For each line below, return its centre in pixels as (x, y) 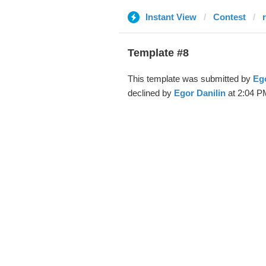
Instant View (171, 17)
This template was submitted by (190, 79)
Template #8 (158, 53)
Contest (229, 17)
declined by (151, 93)
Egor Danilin (199, 93)
